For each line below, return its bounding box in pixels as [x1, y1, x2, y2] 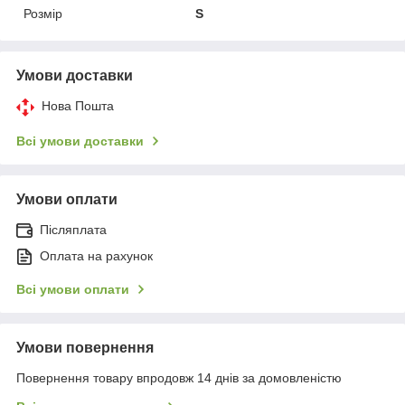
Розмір [24, 5, 62, 21]
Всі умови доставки [16, 133, 144, 148]
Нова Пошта [42, 98, 114, 113]
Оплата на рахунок [40, 248, 153, 263]
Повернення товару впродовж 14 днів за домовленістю [16, 370, 342, 385]
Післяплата [40, 221, 107, 237]
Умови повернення [16, 339, 154, 355]
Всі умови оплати [16, 281, 129, 297]
